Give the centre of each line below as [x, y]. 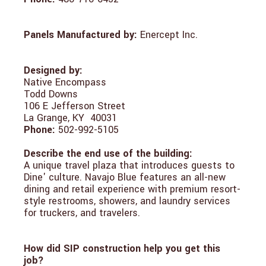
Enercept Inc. [169, 34]
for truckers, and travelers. [82, 213]
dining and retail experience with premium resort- [132, 189]
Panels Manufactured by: [80, 34]
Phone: [39, 129]
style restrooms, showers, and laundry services [127, 201]
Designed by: [53, 70]
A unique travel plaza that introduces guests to [129, 165]
